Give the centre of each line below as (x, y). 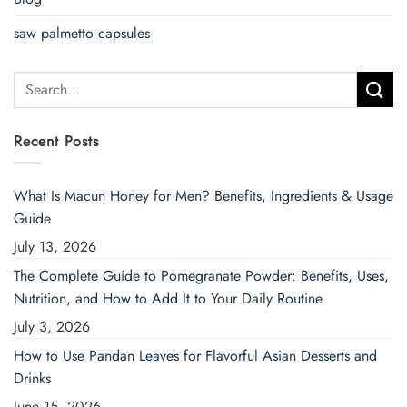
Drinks (32, 379)
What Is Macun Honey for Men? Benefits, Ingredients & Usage (203, 196)
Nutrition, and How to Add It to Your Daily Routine (168, 299)
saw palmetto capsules (82, 33)
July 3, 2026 (52, 327)
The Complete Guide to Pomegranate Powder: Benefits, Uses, (201, 276)
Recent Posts (56, 141)
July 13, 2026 (55, 247)
